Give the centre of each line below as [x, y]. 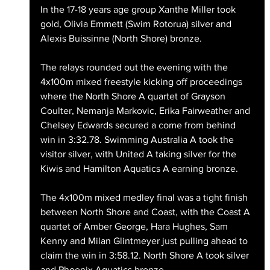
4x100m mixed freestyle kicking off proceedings [142, 82]
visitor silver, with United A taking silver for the [139, 154]
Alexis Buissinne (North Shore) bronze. [121, 39]
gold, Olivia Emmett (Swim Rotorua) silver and [137, 24]
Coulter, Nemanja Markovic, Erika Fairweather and [146, 111]
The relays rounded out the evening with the [135, 67]
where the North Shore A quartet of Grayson [134, 96]
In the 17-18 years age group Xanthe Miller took [139, 10]
